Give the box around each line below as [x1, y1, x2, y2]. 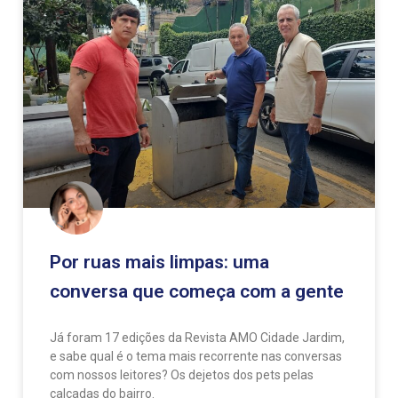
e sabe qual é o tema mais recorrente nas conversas [50, 348, 342, 363]
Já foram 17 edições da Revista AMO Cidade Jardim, [50, 330, 345, 345]
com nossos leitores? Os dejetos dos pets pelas [50, 367, 314, 382]
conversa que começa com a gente [50, 280, 344, 302]
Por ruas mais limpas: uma [50, 251, 269, 273]
